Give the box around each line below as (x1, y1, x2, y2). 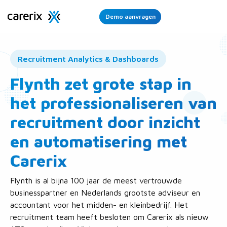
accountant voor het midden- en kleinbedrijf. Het (10, 200, 188, 209)
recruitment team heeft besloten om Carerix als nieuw (10, 212, 209, 221)
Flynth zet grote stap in (10, 74, 192, 93)
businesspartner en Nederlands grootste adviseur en (10, 188, 200, 197)
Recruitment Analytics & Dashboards (18, 54, 159, 63)
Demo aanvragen (105, 13, 156, 20)
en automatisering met (10, 132, 187, 151)
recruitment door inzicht (10, 112, 200, 132)
